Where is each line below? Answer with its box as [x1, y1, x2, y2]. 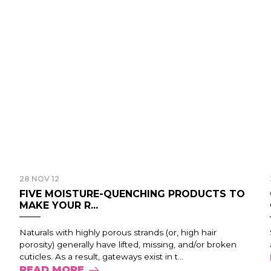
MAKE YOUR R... [19, 200, 99, 211]
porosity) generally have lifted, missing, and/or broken [19, 240, 237, 249]
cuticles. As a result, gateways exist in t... [19, 252, 184, 261]
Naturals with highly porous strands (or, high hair [19, 227, 217, 237]
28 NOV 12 [19, 174, 60, 183]
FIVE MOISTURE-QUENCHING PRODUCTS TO [19, 188, 246, 200]
